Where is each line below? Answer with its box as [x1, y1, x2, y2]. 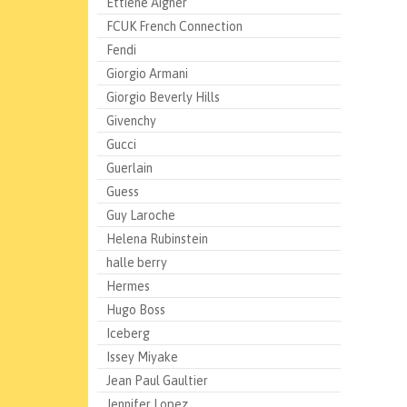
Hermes [106, 279, 150, 293]
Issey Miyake [106, 350, 178, 364]
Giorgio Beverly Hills [106, 90, 220, 104]
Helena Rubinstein [106, 232, 208, 246]
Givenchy [106, 114, 156, 128]
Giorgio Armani [106, 66, 188, 81]
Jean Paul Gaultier [106, 373, 208, 388]
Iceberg [106, 326, 150, 341]
